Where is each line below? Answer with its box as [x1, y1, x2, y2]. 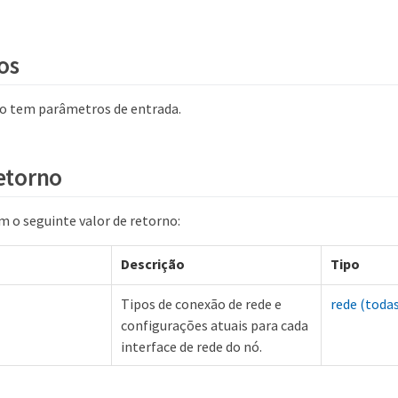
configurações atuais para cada [121, 315, 308, 334]
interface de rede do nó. [121, 337, 262, 355]
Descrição [121, 254, 185, 273]
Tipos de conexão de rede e [121, 294, 282, 313]
